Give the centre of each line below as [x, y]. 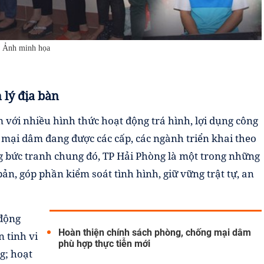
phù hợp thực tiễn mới [104, 243]
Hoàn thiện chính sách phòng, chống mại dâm [155, 232]
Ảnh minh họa [26, 48]
